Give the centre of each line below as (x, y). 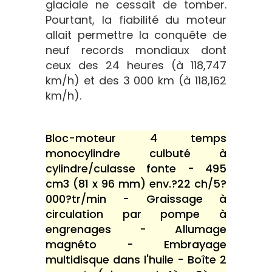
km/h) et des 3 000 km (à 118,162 (136, 80)
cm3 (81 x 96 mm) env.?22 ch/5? (136, 184)
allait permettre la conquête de (136, 35)
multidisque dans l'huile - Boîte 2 (136, 260)
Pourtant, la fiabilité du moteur (136, 20)
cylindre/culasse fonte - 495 (136, 168)
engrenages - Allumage (136, 229)
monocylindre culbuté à (136, 153)
